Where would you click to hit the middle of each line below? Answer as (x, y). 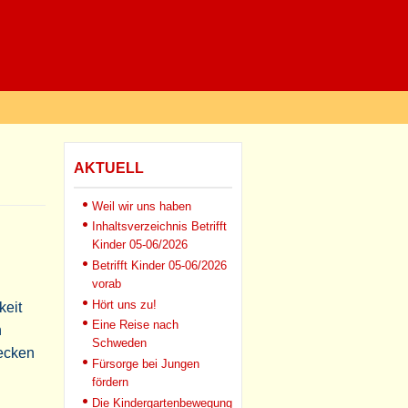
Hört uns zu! (124, 305)
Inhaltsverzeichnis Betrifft (159, 226)
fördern (110, 383)
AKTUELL (109, 168)
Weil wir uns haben (142, 206)
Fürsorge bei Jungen (146, 364)
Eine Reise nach (135, 325)
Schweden (119, 344)
